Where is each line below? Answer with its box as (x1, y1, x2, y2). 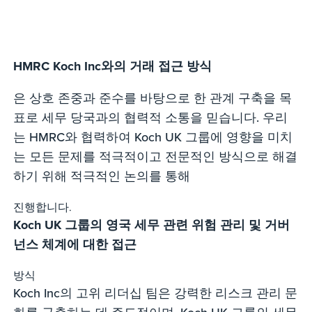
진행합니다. (13, 199, 72, 214)
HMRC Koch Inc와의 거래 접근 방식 (13, 57, 212, 75)
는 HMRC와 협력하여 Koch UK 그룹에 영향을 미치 (13, 128, 293, 146)
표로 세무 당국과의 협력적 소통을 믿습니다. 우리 (13, 109, 288, 126)
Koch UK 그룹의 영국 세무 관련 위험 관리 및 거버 (13, 216, 290, 234)
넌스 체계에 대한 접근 (13, 235, 137, 253)
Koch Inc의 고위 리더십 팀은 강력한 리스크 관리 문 (13, 284, 298, 302)
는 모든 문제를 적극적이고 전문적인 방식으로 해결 (13, 148, 298, 165)
